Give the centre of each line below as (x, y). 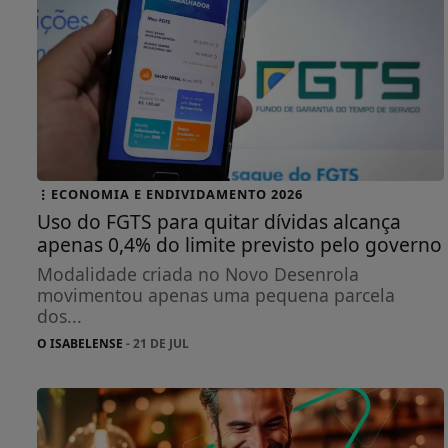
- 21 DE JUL (156, 343)
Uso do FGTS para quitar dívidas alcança (219, 221)
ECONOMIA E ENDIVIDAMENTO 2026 (177, 193)
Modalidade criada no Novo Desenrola (198, 273)
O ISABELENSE (80, 343)
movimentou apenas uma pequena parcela (216, 294)
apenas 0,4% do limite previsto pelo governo (239, 244)
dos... (59, 315)
